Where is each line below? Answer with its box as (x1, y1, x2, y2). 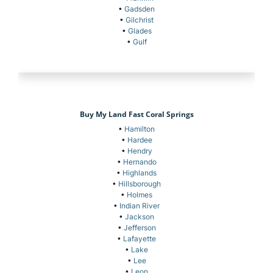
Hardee (127, 135, 152, 145)
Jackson (125, 212, 154, 222)
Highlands (122, 168, 157, 178)
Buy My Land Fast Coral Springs (79, 109, 194, 120)
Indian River (119, 201, 160, 211)
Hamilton (124, 124, 155, 134)
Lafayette (123, 234, 156, 244)
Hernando (122, 157, 157, 167)
